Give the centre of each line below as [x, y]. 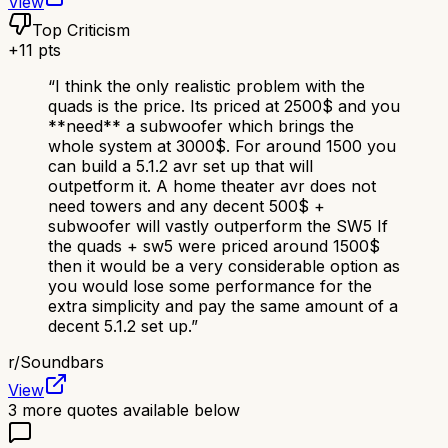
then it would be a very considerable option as [224, 266]
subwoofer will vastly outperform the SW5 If [218, 226]
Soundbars [62, 362]
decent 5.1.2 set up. [119, 326]
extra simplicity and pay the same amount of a [223, 306]
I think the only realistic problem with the [210, 86]
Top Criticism [81, 30]
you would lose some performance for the [210, 286]
